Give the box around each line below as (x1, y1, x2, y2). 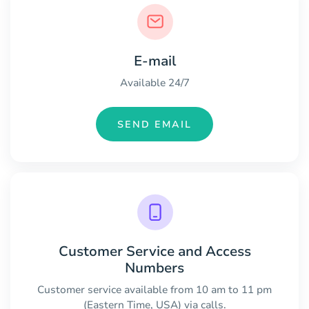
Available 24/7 (119, 76, 190, 90)
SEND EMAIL (117, 117, 192, 131)
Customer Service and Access (58, 242, 251, 261)
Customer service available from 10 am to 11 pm (37, 283, 272, 297)
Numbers (125, 259, 184, 278)
